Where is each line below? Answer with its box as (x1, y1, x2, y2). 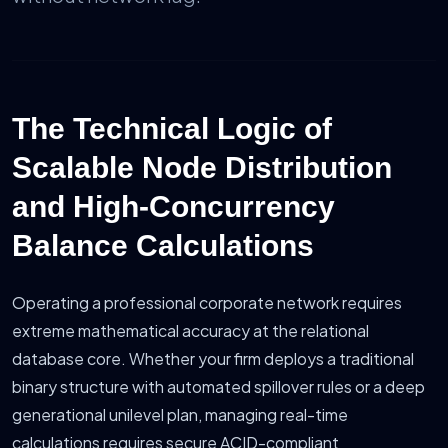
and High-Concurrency (12, 190, 335, 224)
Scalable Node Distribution (12, 151, 392, 185)
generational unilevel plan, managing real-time (12, 404, 348, 426)
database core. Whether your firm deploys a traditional (12, 348, 414, 370)
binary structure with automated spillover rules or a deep (12, 376, 425, 398)
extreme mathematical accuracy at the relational (12, 320, 369, 342)
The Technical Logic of (12, 112, 332, 146)
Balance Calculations (12, 229, 314, 263)
